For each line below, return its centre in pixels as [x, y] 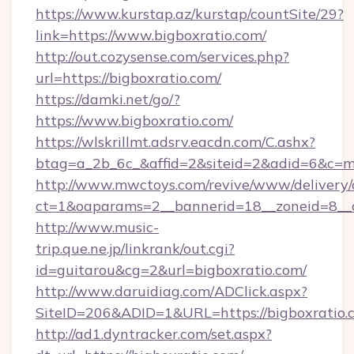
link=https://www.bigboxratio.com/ [151, 35]
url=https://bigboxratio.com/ [128, 78]
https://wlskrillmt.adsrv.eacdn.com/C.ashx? [175, 142]
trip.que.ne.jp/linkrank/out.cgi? [135, 249]
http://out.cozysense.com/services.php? [162, 56]
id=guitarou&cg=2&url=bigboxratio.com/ [171, 270]
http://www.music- [97, 227]
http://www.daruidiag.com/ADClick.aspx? [171, 291]
